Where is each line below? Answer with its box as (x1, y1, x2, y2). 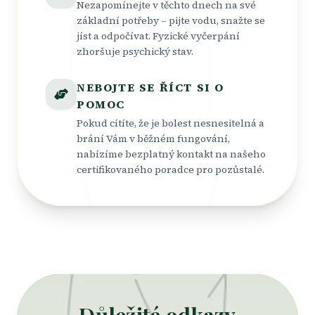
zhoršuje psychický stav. (77, 44, 193, 58)
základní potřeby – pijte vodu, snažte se (77, 13, 265, 27)
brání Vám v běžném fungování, (77, 131, 230, 146)
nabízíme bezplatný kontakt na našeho (77, 147, 266, 161)
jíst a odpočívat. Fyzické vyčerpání (77, 29, 240, 43)
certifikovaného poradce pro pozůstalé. (77, 162, 264, 176)
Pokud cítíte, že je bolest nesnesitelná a (77, 116, 264, 130)
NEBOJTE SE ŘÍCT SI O (77, 79, 224, 95)
